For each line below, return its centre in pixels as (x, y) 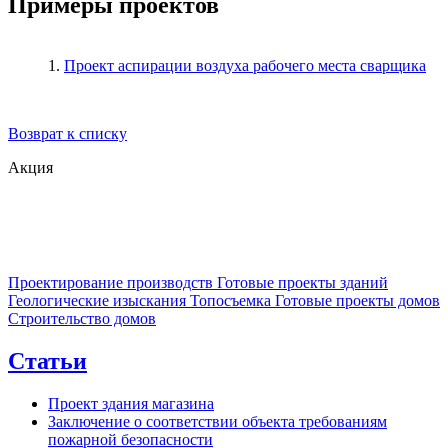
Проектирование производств (110, 282)
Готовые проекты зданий (302, 282)
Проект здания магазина (131, 403)
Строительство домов (82, 318)
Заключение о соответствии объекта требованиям (217, 421)
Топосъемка (230, 300)
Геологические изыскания (97, 300)
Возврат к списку (67, 133)
